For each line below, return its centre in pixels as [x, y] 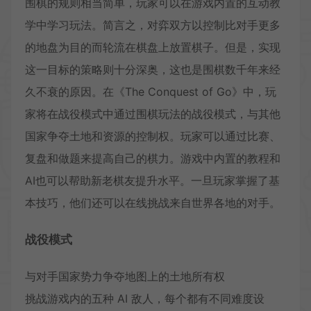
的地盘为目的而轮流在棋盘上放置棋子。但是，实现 [153, 47]
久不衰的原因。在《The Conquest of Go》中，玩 [151, 91]
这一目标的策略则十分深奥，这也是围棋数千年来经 [153, 69]
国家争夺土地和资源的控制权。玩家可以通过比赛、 [153, 136]
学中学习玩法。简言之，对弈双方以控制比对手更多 [153, 25]
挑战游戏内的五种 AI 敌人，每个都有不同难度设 [145, 298]
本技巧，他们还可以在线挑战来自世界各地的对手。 [153, 202]
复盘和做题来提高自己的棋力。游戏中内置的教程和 [153, 158]
